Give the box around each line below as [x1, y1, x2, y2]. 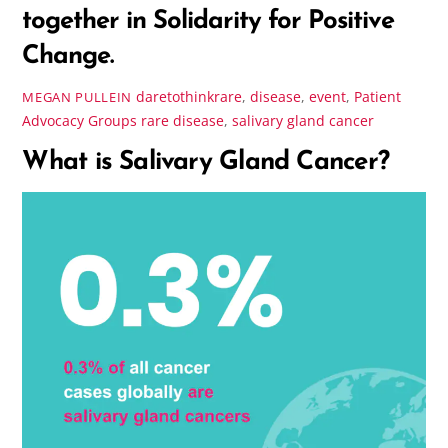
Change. [22, 44, 114, 70]
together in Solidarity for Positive [22, 9, 394, 35]
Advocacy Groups [22, 110, 138, 130]
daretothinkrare [135, 86, 242, 106]
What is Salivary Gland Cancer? [22, 148, 397, 176]
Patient [353, 86, 401, 106]
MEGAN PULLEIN [22, 87, 132, 106]
